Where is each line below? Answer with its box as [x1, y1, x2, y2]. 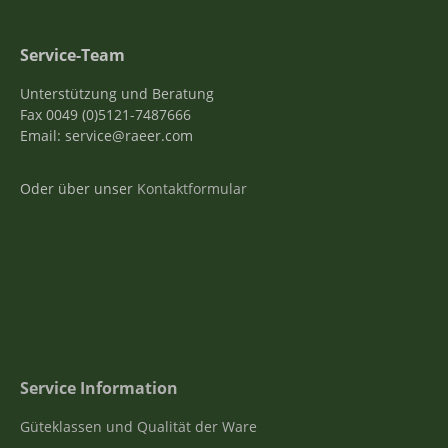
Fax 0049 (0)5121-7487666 [20, 104, 191, 124]
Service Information [20, 376, 178, 399]
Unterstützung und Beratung [20, 83, 214, 103]
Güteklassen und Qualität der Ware [20, 416, 257, 436]
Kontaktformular [137, 178, 247, 198]
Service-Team [20, 43, 125, 66]
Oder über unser [20, 178, 137, 198]
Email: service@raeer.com [20, 125, 193, 145]
